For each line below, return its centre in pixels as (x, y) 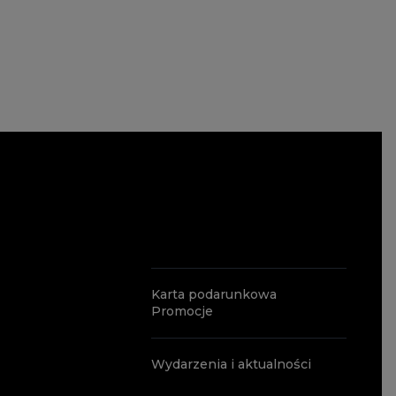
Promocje (182, 311)
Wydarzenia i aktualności (231, 364)
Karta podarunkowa (214, 294)
